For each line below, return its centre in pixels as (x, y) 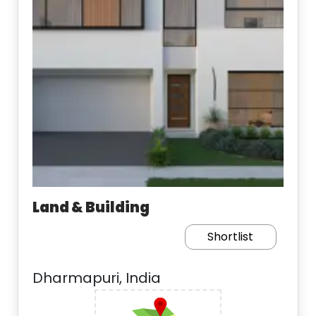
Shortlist (231, 237)
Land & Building (91, 207)
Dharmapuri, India (97, 278)
